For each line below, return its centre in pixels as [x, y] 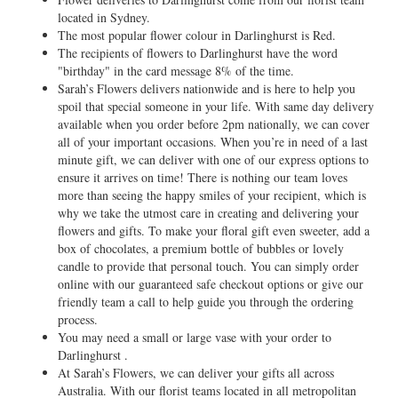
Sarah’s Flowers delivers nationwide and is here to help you [207, 88]
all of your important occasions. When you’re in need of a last [213, 142]
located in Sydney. [104, 17]
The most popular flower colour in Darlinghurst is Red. [197, 35]
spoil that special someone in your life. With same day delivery [216, 106]
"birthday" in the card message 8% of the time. [176, 71]
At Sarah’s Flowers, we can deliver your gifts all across [196, 373]
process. [78, 319]
